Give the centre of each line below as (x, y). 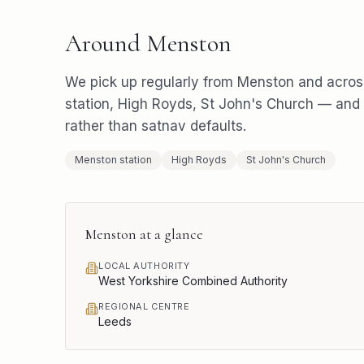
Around (106, 43)
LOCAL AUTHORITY (144, 266)
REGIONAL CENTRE (144, 306)
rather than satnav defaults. (156, 126)
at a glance (170, 234)
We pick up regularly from (151, 82)
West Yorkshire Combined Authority (193, 281)
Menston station (113, 160)
